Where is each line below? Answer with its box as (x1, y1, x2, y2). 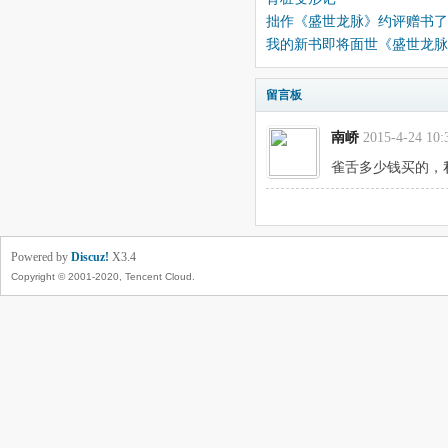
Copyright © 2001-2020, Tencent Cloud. (11, 271, 195, 282)
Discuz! (71, 250, 109, 264)
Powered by (11, 250, 71, 264)
